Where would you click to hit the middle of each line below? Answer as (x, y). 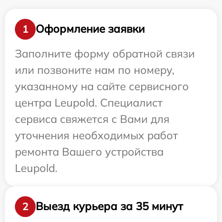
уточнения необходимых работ (96, 135)
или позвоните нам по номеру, (95, 70)
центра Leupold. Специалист (89, 102)
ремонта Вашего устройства (89, 151)
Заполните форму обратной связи (105, 53)
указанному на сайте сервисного (102, 86)
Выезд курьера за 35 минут (109, 206)
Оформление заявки (90, 29)
